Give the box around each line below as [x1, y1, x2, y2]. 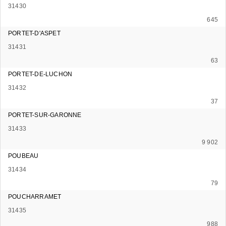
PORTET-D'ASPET [8, 29, 61, 37]
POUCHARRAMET [8, 193, 62, 200]
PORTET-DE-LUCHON [8, 70, 73, 78]
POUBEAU [8, 152, 39, 159]
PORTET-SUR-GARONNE [8, 111, 82, 119]
